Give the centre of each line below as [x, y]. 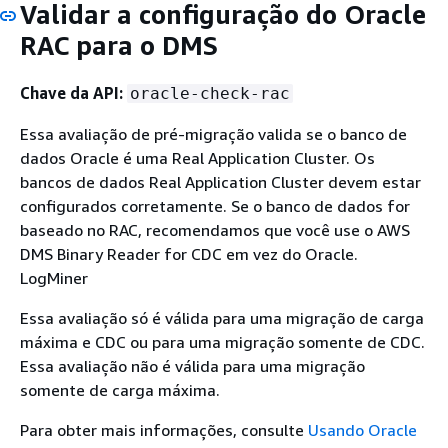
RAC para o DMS [119, 45]
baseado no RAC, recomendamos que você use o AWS [215, 229]
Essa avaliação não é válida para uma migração [192, 365]
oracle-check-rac [210, 93]
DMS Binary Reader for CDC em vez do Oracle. [189, 253]
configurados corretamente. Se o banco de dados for [215, 205]
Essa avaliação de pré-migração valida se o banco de [213, 133]
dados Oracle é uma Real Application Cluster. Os [197, 157]
